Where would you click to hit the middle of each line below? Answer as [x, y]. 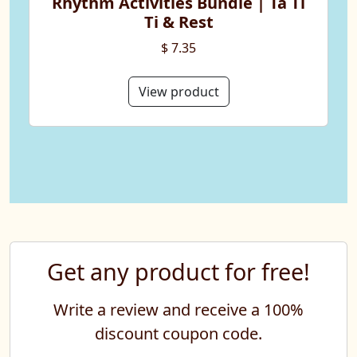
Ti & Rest [178, 22]
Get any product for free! [178, 271]
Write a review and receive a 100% [178, 309]
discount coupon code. [178, 333]
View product [178, 91]
